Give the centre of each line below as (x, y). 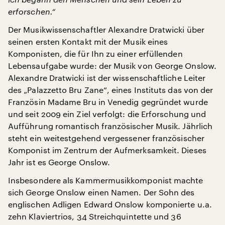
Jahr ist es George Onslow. (59, 162)
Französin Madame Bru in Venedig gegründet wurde (108, 102)
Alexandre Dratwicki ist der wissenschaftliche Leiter (107, 78)
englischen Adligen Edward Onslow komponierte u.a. (110, 204)
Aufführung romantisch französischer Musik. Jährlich (110, 126)
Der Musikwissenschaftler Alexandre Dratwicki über (106, 29)
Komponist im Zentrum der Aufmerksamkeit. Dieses (107, 150)
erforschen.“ (32, 11)
